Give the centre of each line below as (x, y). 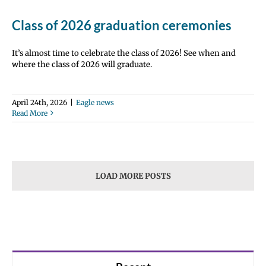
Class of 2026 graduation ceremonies (122, 25)
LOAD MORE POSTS (133, 176)
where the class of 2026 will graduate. (82, 64)
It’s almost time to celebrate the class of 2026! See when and (124, 53)
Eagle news (95, 102)
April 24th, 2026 (39, 102)
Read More (30, 113)
